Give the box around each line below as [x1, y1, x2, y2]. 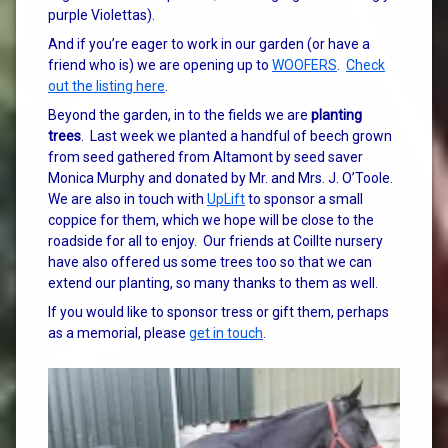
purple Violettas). [48, 6, 155, 23]
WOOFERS [272, 56, 337, 73]
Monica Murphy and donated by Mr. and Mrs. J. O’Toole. [48, 169, 396, 186]
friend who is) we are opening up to [48, 56, 272, 73]
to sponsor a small [245, 190, 363, 207]
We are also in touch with [48, 190, 207, 207]
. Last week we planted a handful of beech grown [81, 127, 392, 144]
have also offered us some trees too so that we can [48, 253, 372, 270]
